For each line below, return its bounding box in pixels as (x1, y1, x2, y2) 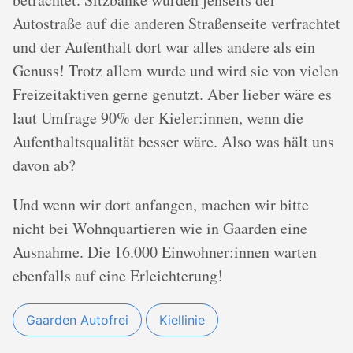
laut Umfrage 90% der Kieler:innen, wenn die (13, 107, 303, 128)
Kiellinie (159, 312, 205, 328)
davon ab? (13, 154, 76, 176)
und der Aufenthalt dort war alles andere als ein (13, 36, 315, 58)
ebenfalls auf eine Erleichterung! (13, 265, 223, 286)
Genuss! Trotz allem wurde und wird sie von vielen (13, 60, 339, 81)
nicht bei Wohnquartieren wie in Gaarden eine (13, 217, 307, 239)
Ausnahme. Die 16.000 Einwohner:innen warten (13, 241, 317, 262)
